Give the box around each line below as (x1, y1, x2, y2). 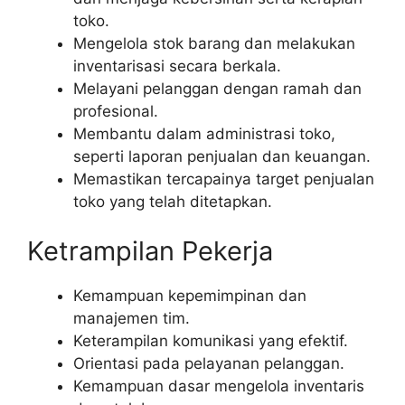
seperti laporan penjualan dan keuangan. (73, 146, 371, 165)
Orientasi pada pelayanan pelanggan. (73, 354, 344, 373)
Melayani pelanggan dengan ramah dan (73, 79, 362, 98)
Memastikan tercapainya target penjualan (73, 169, 374, 188)
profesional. (73, 101, 158, 120)
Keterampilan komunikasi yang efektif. (73, 332, 348, 351)
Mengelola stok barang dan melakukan (73, 33, 355, 52)
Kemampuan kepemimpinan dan (73, 287, 306, 306)
